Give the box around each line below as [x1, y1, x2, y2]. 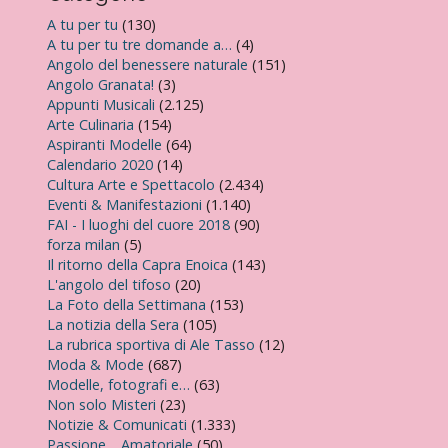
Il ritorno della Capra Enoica [47, 255, 228, 274]
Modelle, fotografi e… [47, 375, 190, 394]
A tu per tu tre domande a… [47, 35, 232, 54]
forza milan [47, 235, 120, 254]
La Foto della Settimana [47, 295, 206, 314]
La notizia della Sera [47, 315, 179, 334]
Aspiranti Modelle [47, 135, 162, 154]
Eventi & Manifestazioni [47, 195, 202, 214]
